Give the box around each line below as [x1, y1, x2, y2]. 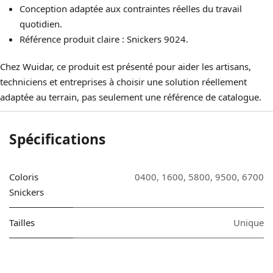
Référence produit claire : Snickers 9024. [19, 33, 188, 45]
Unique [233, 216, 264, 229]
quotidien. [19, 18, 62, 30]
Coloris [9, 171, 38, 183]
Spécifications [9, 130, 105, 149]
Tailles [9, 216, 35, 229]
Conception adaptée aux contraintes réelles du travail [19, 2, 242, 15]
